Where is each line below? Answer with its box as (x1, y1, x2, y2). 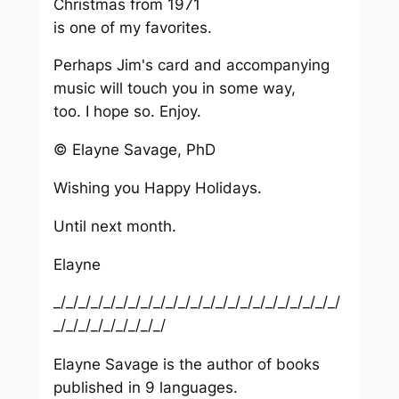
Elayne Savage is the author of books (53, 355, 320, 374)
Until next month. (53, 216, 176, 235)
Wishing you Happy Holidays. (53, 179, 262, 198)
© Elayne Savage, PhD (53, 141, 216, 159)
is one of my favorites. (53, 18, 212, 37)
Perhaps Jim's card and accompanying (53, 56, 330, 75)
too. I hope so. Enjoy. (53, 102, 201, 121)
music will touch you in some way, (53, 79, 296, 98)
